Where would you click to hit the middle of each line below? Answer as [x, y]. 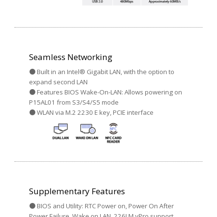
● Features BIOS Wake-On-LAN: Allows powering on [106, 92]
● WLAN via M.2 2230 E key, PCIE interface [91, 112]
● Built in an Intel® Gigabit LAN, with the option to [102, 71]
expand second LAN [58, 82]
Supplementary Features [77, 191]
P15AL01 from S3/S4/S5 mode [74, 102]
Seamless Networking [71, 57]
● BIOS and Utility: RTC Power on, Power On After [101, 206]
